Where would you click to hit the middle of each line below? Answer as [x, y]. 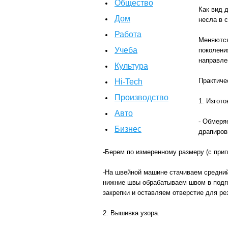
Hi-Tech [129, 82]
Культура [131, 66]
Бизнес [128, 129]
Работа [128, 34]
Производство [141, 97]
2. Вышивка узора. [131, 213]
